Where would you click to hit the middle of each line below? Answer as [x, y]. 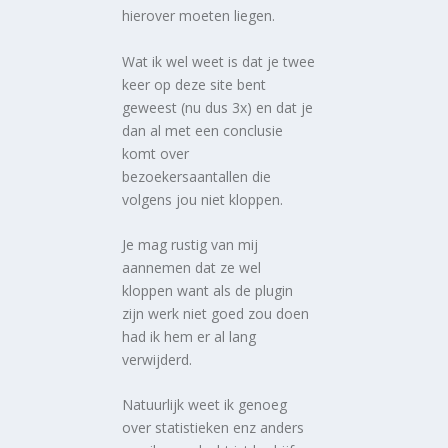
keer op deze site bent [194, 84]
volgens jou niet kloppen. [203, 199]
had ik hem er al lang [189, 336]
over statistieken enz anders [213, 428]
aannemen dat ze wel [192, 267]
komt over [156, 153]
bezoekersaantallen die [197, 176]
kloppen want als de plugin [208, 290]
